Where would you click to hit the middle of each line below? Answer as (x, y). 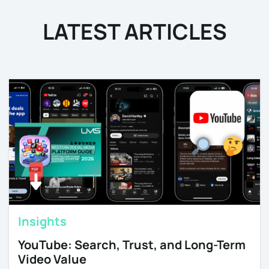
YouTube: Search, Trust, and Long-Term (132, 244)
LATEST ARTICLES (134, 31)
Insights (42, 221)
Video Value (52, 259)
